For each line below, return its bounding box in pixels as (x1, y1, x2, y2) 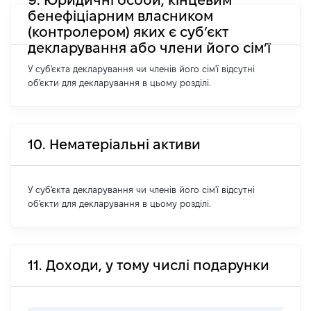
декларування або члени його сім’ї (28, 40, 271, 56)
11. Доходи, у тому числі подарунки (28, 258, 269, 273)
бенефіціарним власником (28, 8, 213, 24)
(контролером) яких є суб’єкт (28, 24, 228, 40)
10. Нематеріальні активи (28, 137, 201, 152)
